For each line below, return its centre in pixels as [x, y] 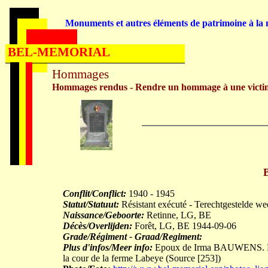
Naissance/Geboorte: [103, 215]
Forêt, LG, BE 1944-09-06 [184, 226]
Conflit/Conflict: [95, 194]
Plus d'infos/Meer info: [108, 247]
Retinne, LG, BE [178, 215]
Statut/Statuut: [91, 204]
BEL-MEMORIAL [59, 52]
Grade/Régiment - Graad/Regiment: [133, 237]
